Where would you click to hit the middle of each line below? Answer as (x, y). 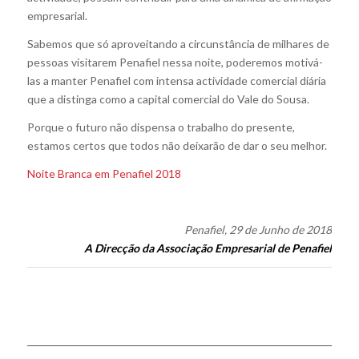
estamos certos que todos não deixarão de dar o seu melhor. (177, 146)
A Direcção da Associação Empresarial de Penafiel (208, 248)
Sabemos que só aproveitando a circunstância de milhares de (178, 44)
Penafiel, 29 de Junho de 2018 (258, 229)
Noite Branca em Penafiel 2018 (104, 173)
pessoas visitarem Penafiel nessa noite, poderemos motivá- (175, 63)
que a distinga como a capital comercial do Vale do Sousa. (168, 99)
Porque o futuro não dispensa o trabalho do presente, (161, 127)
